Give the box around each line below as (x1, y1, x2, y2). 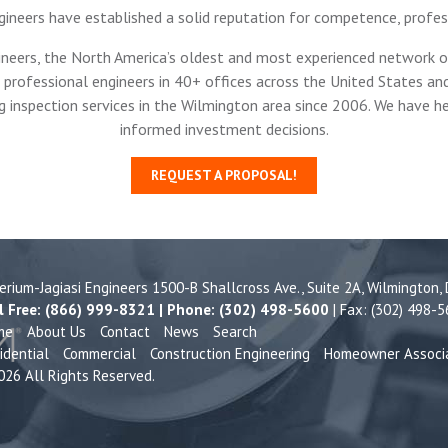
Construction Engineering (149, 343, 310, 363)
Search (212, 321, 257, 341)
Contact (99, 321, 150, 341)
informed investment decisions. (119, 119, 329, 140)
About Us (26, 321, 86, 341)
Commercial (62, 343, 136, 363)
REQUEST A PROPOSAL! (151, 166, 297, 185)
